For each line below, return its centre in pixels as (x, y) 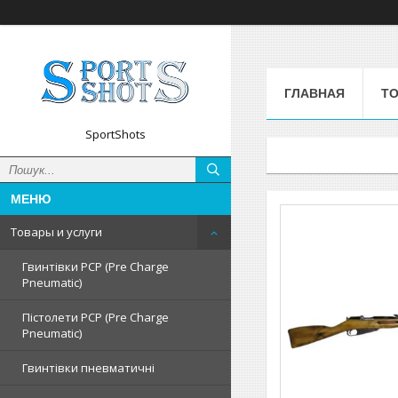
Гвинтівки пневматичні (88, 368)
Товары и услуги (56, 232)
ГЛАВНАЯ (314, 93)
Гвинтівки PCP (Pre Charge (96, 267)
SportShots (115, 134)
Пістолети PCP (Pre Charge (96, 317)
